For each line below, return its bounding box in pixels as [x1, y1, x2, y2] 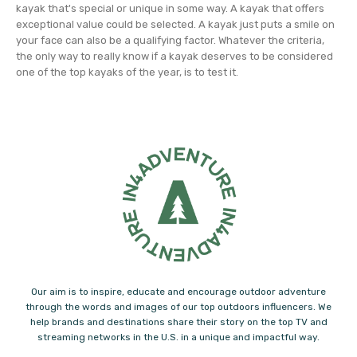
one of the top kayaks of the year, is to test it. [16, 66, 238, 79]
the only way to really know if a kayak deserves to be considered [16, 50, 333, 63]
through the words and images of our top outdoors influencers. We [25, 301, 331, 313]
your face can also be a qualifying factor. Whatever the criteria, [16, 34, 324, 47]
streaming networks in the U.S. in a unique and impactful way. [37, 331, 320, 343]
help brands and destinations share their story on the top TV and [29, 316, 328, 328]
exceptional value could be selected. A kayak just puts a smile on [16, 18, 335, 31]
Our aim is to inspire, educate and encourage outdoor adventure [31, 286, 326, 298]
